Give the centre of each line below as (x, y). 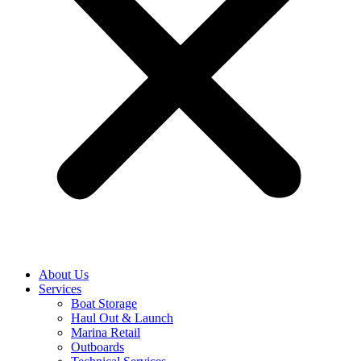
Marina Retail (106, 332)
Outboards (98, 347)
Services (60, 289)
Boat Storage (104, 303)
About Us (64, 274)
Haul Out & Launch (122, 318)
